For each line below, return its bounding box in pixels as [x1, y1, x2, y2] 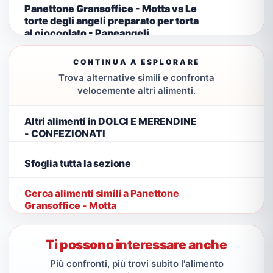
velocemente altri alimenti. [77, 85, 196, 96]
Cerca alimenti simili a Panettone [24, 186, 179, 199]
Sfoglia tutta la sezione [24, 157, 132, 169]
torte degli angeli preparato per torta [24, 14, 199, 27]
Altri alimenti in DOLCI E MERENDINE [24, 115, 197, 127]
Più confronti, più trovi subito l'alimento [49, 258, 224, 269]
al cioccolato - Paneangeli [24, 26, 149, 39]
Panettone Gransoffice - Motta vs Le [24, 2, 197, 15]
